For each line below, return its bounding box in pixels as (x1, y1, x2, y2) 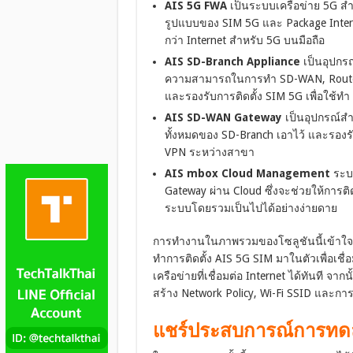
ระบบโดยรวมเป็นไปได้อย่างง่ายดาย (164, 202, 337, 215)
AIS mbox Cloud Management (164, 167, 330, 180)
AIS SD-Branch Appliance (164, 55, 300, 69)
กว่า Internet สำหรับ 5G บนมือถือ (164, 34, 325, 47)
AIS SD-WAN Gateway (164, 111, 282, 124)
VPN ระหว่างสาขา (164, 146, 255, 159)
